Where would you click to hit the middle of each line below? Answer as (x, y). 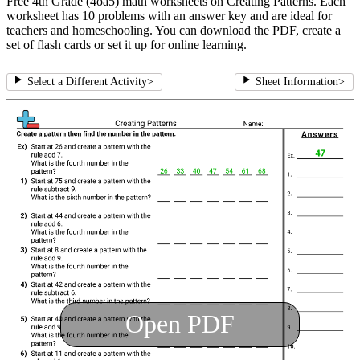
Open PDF (180, 324)
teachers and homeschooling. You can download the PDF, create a (174, 31)
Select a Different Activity (87, 82)
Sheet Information (297, 82)
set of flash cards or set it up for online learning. (127, 45)
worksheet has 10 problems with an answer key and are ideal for (169, 16)
